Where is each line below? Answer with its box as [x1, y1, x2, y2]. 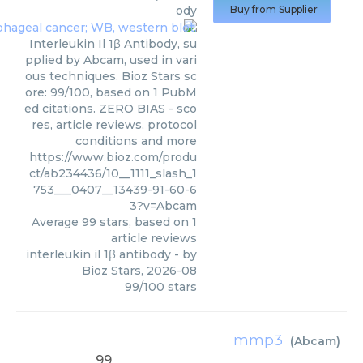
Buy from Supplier [230, 3, 318, 15]
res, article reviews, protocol [32, 117, 197, 133]
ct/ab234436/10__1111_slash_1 [29, 166, 197, 181]
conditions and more [75, 134, 197, 149]
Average [32, 215, 82, 230]
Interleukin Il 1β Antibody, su [29, 36, 197, 52]
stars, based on [96, 215, 192, 230]
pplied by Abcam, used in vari [25, 53, 197, 68]
